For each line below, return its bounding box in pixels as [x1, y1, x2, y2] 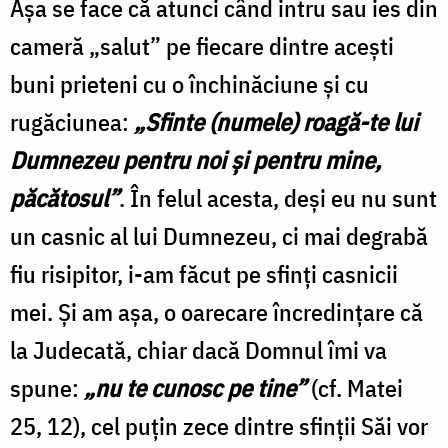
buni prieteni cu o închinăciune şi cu [10, 67, 369, 100]
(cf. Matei [306, 371, 403, 404]
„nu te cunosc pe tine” [84, 371, 306, 404]
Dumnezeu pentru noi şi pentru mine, [10, 143, 381, 176]
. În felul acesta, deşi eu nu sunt [119, 181, 437, 214]
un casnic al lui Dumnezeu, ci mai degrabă [10, 219, 428, 252]
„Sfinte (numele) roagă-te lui [134, 105, 418, 138]
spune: [10, 371, 84, 404]
